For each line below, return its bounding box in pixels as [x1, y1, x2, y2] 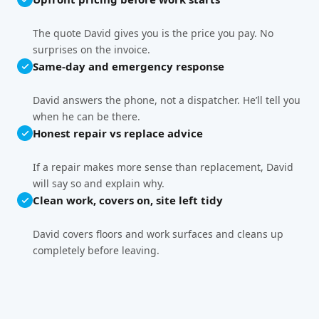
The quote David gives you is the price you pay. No [33, 26, 273, 41]
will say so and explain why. [33, 177, 164, 191]
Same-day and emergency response [33, 59, 224, 74]
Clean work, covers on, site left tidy [33, 193, 223, 208]
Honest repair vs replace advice [33, 126, 203, 141]
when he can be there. [33, 110, 140, 124]
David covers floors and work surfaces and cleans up [33, 227, 283, 241]
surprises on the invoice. [33, 43, 150, 57]
